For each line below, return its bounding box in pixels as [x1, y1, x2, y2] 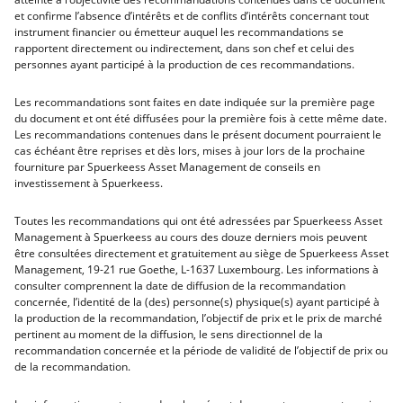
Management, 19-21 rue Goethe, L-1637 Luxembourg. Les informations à [14, 262, 379, 277]
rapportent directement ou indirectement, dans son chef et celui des [14, 40, 354, 56]
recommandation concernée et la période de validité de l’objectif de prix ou [14, 343, 388, 358]
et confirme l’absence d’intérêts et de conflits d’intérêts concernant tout [14, 8, 369, 23]
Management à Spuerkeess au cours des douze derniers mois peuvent [14, 229, 367, 245]
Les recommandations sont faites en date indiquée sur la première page [14, 94, 375, 110]
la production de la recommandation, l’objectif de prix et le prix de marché [14, 310, 382, 326]
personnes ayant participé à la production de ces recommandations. [14, 57, 354, 72]
